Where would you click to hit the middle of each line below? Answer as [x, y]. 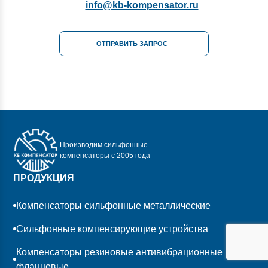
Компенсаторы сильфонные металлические [114, 205]
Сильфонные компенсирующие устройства [112, 229]
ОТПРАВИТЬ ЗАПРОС [132, 43]
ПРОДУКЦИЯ [44, 178]
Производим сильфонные [104, 145]
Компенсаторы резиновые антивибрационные [119, 252]
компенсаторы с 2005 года [105, 156]
